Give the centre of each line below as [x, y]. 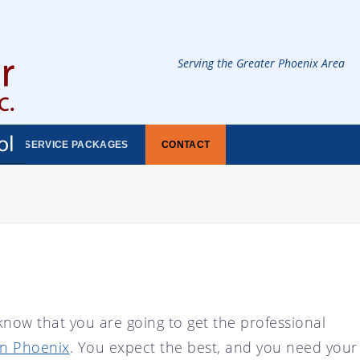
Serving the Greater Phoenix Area [261, 63]
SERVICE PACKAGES [76, 144]
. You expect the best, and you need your [213, 347]
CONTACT [186, 144]
